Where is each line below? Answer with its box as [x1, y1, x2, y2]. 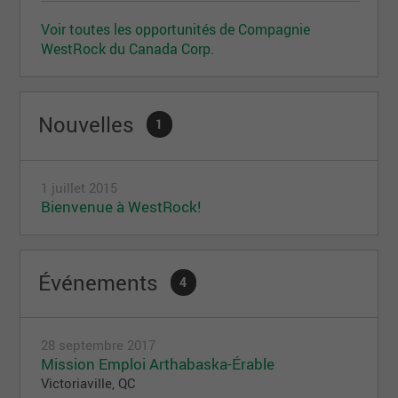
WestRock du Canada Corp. [41, 38, 215, 59]
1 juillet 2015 [41, 178, 118, 196]
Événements [38, 267, 164, 297]
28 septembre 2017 [41, 336, 156, 354]
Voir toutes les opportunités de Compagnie [41, 19, 311, 39]
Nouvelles [38, 109, 140, 139]
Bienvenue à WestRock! [41, 195, 202, 217]
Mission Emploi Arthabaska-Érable [41, 354, 275, 375]
